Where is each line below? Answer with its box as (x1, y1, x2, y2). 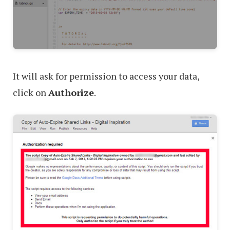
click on (13, 86, 48, 99)
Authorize (48, 86, 94, 99)
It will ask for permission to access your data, (13, 70, 199, 83)
